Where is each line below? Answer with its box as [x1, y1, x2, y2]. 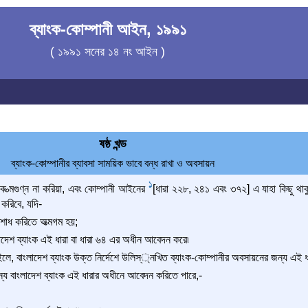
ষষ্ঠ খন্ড [99, 137, 127, 151]
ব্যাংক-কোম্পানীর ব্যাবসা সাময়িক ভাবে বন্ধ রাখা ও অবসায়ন [11, 157, 215, 169]
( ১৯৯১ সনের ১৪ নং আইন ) [50, 45, 166, 58]
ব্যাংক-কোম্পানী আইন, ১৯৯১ [29, 20, 186, 38]
